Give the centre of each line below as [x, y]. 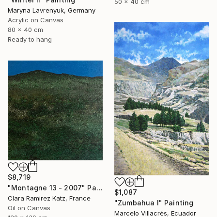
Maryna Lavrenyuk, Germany [52, 10]
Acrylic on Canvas [36, 20]
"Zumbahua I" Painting [154, 202]
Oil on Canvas [29, 208]
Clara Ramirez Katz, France [49, 198]
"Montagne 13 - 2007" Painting [99, 187]
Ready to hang [30, 39]
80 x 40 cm [25, 30]
